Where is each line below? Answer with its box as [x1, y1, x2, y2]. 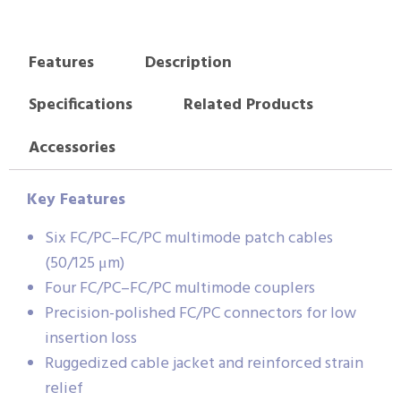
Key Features [27, 186, 125, 213]
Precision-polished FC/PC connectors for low [45, 300, 356, 327]
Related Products [183, 92, 313, 119]
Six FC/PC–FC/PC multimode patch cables [45, 225, 333, 252]
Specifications [28, 92, 132, 119]
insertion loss [45, 325, 137, 352]
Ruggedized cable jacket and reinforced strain [45, 350, 363, 377]
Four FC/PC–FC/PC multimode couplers [45, 275, 315, 302]
